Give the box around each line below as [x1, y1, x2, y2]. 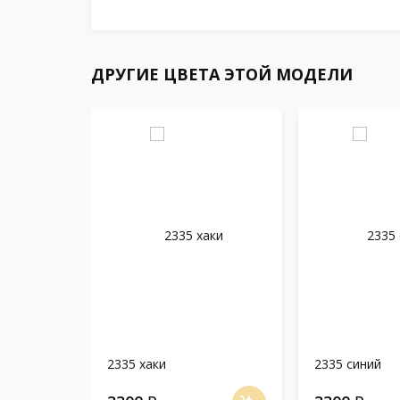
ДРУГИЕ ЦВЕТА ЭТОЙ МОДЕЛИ [91, 63, 353, 85]
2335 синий [313, 355, 381, 372]
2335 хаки [107, 355, 166, 372]
